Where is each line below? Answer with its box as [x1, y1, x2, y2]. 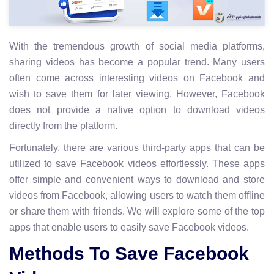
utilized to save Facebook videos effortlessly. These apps [9, 158, 265, 169]
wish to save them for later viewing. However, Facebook [9, 89, 265, 99]
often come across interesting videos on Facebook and [9, 73, 265, 83]
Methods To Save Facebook [9, 243, 249, 264]
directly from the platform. [9, 120, 117, 131]
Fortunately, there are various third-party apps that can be [9, 143, 265, 153]
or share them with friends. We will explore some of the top [9, 206, 265, 217]
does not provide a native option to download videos [9, 105, 265, 115]
